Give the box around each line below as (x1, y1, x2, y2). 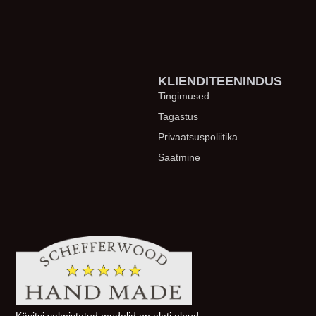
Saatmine (158, 151, 200, 163)
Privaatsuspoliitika (158, 130, 238, 142)
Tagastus (158, 110, 198, 122)
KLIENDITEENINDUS (158, 73, 282, 88)
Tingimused (158, 90, 209, 102)
